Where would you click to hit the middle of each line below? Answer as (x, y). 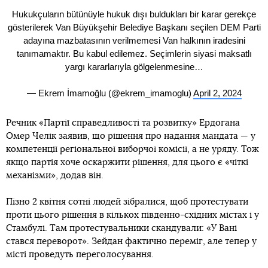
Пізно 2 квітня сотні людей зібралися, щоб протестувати (127, 202)
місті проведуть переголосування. (80, 254)
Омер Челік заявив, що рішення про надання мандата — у (131, 136)
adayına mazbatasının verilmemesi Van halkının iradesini (134, 41)
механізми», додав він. (55, 175)
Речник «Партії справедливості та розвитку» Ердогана (123, 123)
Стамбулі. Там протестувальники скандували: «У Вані (121, 228)
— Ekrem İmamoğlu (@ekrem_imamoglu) (110, 93)
